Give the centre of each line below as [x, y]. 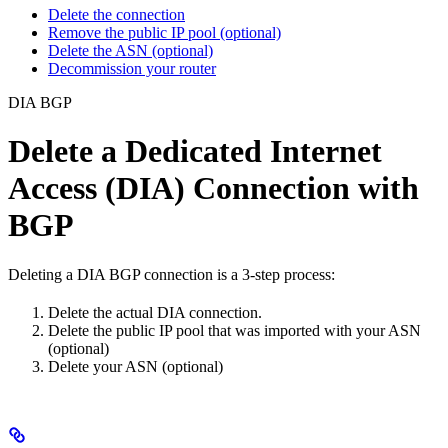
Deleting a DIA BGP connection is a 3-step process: [171, 274]
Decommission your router [132, 68]
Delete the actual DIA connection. [155, 312]
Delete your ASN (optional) [135, 366]
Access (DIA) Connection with [213, 188]
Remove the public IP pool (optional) [164, 32]
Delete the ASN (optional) [130, 50]
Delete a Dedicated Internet [195, 151]
